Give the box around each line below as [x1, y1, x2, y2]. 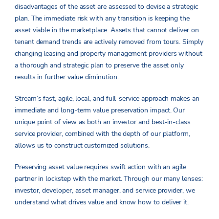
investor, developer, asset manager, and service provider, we [15, 186, 195, 196]
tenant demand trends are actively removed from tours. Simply [15, 37, 203, 47]
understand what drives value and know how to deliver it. [15, 197, 189, 207]
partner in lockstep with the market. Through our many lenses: [15, 174, 203, 184]
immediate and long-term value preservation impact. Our [15, 106, 185, 115]
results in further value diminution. [15, 72, 119, 82]
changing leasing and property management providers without [15, 49, 202, 59]
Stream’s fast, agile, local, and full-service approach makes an [15, 94, 199, 104]
